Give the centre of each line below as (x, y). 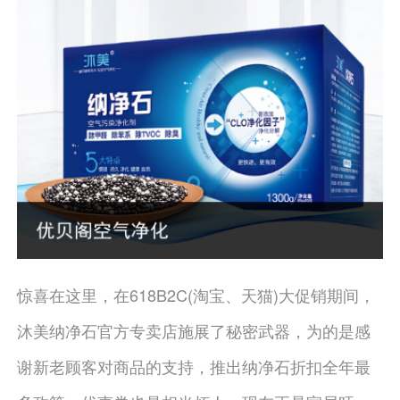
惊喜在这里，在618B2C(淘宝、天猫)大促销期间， (196, 295)
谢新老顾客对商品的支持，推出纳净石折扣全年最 (193, 367)
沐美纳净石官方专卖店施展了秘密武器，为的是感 (193, 331)
